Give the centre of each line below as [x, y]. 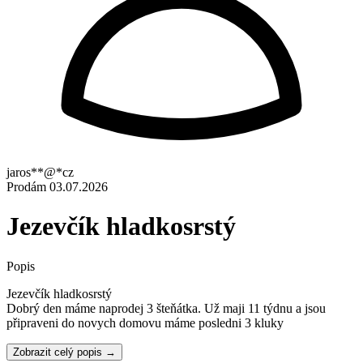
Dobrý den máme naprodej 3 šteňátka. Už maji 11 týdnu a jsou [166, 308]
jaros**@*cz [40, 172]
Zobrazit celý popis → [64, 352]
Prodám [26, 187]
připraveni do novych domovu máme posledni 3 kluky [145, 322]
